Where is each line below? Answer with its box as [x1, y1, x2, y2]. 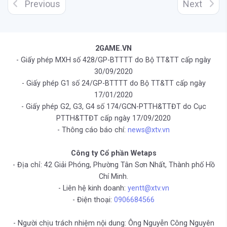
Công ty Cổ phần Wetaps [70, 149, 157, 158]
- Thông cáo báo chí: [57, 126, 128, 135]
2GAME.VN [95, 44, 132, 53]
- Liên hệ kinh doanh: [58, 184, 128, 193]
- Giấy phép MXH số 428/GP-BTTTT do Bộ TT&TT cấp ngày [16, 56, 211, 65]
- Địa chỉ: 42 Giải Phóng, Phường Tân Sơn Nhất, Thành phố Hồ [12, 161, 215, 170]
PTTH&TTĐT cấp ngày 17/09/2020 [56, 114, 171, 123]
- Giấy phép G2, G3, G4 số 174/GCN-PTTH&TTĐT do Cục [21, 102, 206, 111]
